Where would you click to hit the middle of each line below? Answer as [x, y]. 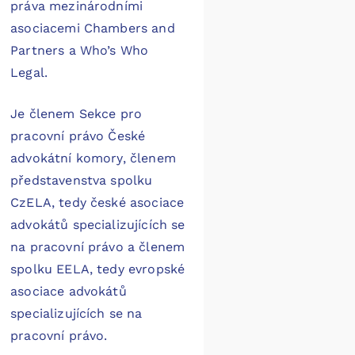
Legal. [29, 73]
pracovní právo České [78, 136]
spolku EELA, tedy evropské [98, 269]
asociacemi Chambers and [93, 29]
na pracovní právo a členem [98, 247]
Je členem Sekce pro [76, 114]
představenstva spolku [82, 181]
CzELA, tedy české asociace [97, 203]
